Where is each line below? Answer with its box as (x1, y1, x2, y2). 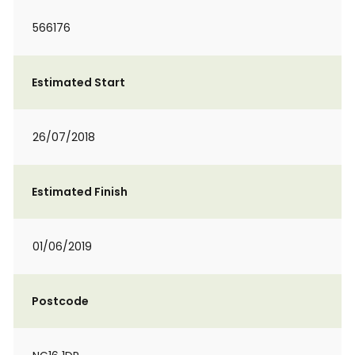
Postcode (32, 293, 89, 309)
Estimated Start (32, 74, 125, 90)
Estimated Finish (32, 184, 128, 200)
